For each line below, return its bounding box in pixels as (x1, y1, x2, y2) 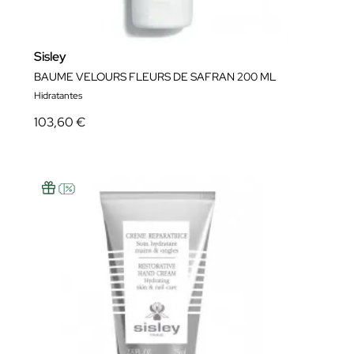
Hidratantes (34, 89, 82, 102)
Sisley (34, 48, 66, 65)
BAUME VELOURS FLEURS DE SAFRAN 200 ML (34, 70, 276, 84)
